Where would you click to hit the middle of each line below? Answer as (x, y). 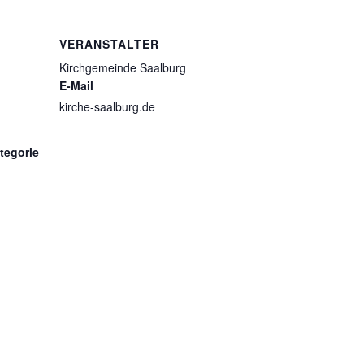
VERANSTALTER (110, 44)
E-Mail (77, 85)
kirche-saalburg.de (108, 106)
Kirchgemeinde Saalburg (123, 67)
